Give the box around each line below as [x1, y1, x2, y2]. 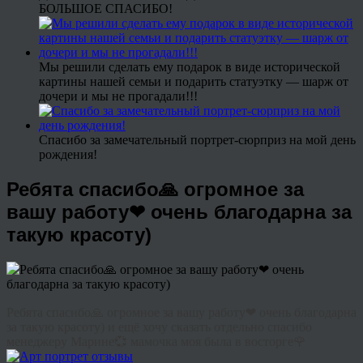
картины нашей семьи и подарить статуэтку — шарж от [39, 74, 348, 88]
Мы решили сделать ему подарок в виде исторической [39, 59, 340, 74]
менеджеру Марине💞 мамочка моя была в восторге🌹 [6, 335, 306, 349]
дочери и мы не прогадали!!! [39, 88, 198, 103]
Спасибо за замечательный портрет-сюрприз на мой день [39, 132, 356, 147]
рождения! [39, 147, 97, 161]
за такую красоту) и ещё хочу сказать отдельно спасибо [6, 320, 312, 335]
